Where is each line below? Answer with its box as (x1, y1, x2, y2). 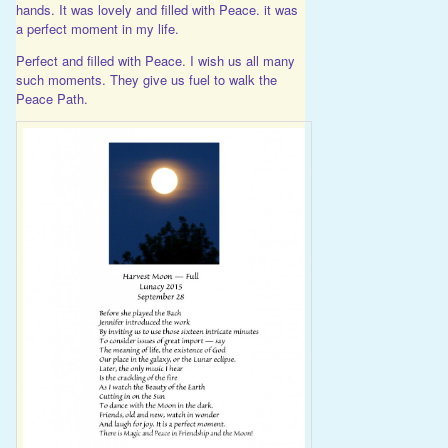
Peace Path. (15, 88, 88, 108)
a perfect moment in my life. (15, 18, 179, 38)
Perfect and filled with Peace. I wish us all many (15, 50, 295, 70)
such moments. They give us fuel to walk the (15, 69, 277, 89)
